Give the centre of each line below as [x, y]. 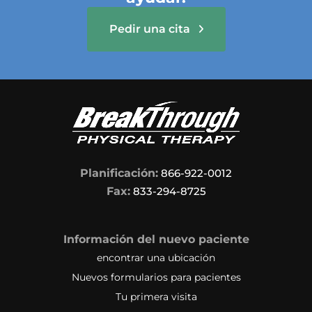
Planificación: [119, 173]
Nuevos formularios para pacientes [156, 278]
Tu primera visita [156, 297]
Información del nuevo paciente [156, 240]
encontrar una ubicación [156, 258]
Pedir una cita [151, 29]
